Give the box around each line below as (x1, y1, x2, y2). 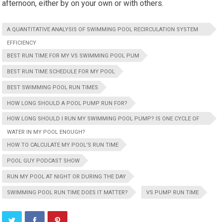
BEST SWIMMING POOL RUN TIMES (7, 84, 99, 91)
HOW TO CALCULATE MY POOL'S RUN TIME (7, 141, 119, 148)
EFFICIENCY (7, 39, 37, 46)
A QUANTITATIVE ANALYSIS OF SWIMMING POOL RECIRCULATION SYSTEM (7, 26, 199, 33)
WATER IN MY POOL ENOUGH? (7, 128, 86, 135)
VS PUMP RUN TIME (146, 189, 199, 196)
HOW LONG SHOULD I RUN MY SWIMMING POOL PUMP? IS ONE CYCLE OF (7, 115, 200, 122)
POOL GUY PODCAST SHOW (7, 157, 80, 164)
